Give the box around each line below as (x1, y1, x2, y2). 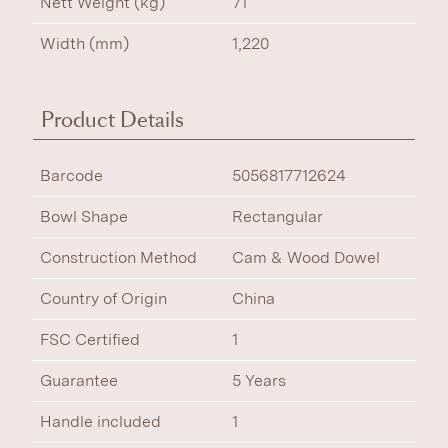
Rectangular (232, 207, 323, 226)
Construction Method (40, 248, 197, 267)
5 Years (232, 371, 286, 390)
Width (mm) (40, 34, 129, 53)
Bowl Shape (40, 207, 128, 226)
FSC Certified (40, 330, 140, 349)
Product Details (41, 106, 184, 134)
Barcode (40, 166, 103, 185)
